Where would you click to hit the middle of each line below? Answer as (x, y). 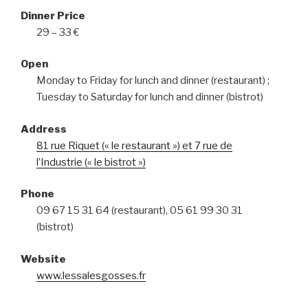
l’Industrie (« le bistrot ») (91, 162)
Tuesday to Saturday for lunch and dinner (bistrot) (150, 97)
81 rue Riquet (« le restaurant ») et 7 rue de (134, 145)
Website (43, 259)
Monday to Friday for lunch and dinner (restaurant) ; (153, 81)
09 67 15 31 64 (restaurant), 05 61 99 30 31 (139, 211)
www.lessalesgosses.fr (91, 275)
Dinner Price (53, 15)
